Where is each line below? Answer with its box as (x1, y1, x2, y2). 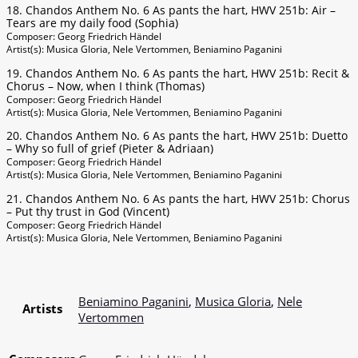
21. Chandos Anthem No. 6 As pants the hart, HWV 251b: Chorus (6, 190, 350, 206)
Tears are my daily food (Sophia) (6, 15, 178, 31)
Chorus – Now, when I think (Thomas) (6, 78, 205, 93)
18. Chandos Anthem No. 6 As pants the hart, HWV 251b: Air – (6, 2, 336, 18)
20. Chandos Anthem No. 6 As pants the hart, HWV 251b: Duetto (6, 128, 348, 144)
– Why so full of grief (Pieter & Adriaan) (6, 141, 213, 157)
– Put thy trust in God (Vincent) (6, 203, 169, 219)
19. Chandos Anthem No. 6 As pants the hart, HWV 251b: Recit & (6, 65, 349, 81)
